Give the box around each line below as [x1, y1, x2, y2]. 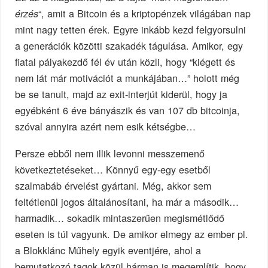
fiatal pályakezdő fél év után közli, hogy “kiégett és [15, 54, 236, 69]
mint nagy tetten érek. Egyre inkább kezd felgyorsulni [15, 22, 246, 37]
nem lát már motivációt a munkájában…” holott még [15, 71, 240, 86]
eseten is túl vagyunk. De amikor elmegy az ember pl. [15, 227, 249, 242]
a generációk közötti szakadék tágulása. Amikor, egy [15, 38, 243, 53]
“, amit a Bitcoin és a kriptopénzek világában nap [38, 6, 251, 21]
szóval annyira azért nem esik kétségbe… [15, 119, 196, 134]
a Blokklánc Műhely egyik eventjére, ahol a [15, 243, 202, 258]
